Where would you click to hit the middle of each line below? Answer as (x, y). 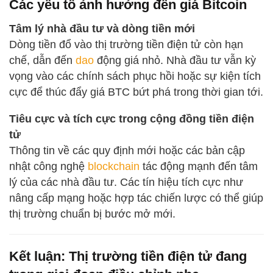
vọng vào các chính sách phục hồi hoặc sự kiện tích (135, 76)
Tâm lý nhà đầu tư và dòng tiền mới (102, 28)
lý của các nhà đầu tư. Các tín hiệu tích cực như (126, 182)
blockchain (114, 166)
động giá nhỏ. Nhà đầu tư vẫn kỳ (175, 60)
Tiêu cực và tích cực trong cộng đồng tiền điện (132, 119)
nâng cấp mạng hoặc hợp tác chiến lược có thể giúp (136, 198)
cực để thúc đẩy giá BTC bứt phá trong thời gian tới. (136, 92)
